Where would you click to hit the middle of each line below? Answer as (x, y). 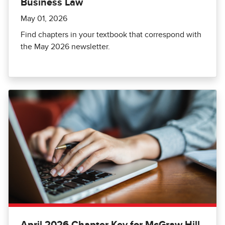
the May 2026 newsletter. (65, 47)
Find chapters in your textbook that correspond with (111, 35)
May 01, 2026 (44, 19)
